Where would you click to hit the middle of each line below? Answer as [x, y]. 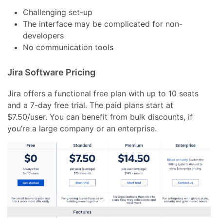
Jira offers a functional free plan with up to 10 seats [103, 94]
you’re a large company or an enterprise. [82, 129]
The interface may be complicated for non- [103, 24]
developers [44, 36]
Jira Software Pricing [52, 73]
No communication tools [68, 47]
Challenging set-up [58, 12]
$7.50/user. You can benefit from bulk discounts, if [100, 117]
